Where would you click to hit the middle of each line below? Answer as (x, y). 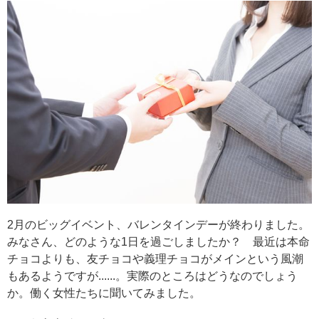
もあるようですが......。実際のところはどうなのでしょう (152, 276)
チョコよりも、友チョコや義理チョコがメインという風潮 (155, 259)
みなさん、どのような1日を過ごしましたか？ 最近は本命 (158, 242)
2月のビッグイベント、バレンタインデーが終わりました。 (158, 225)
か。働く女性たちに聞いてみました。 (104, 293)
